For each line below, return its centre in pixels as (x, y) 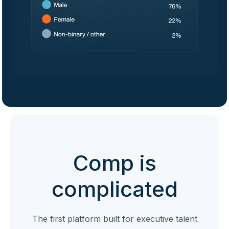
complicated (114, 189)
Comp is (114, 163)
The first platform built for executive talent (114, 219)
